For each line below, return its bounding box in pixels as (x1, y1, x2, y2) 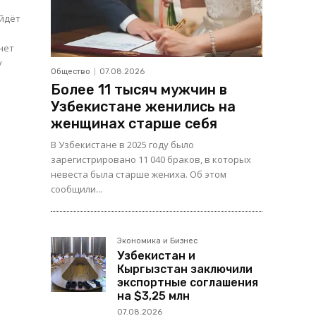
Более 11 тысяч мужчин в (51, 81, 227, 99)
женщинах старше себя (51, 115, 217, 133)
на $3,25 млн (117, 289, 190, 303)
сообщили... (51, 183, 102, 196)
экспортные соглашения (117, 276, 258, 290)
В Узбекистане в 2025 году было (51, 138, 194, 152)
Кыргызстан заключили (117, 262, 253, 276)
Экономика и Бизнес (117, 236, 197, 246)
